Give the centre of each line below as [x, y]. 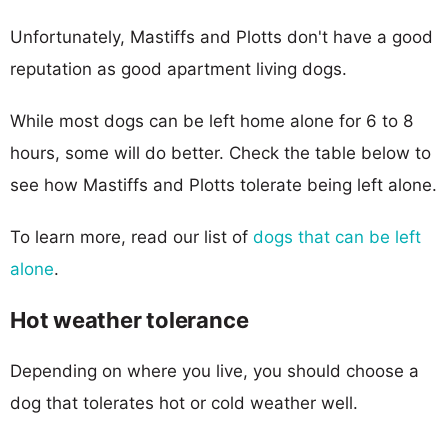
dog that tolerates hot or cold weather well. [184, 402]
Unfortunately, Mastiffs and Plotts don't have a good [221, 36]
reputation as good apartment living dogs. [178, 68]
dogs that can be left [337, 236]
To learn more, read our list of [131, 236]
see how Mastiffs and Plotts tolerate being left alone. [223, 184]
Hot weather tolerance [129, 319]
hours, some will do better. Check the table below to [220, 152]
